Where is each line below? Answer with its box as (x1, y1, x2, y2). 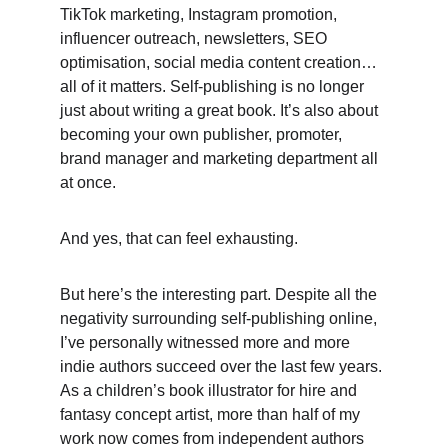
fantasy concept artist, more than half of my (60, 406, 364, 423)
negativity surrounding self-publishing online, (60, 310, 381, 327)
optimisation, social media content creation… (60, 54, 381, 71)
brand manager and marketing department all (60, 150, 382, 167)
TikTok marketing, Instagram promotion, (60, 6, 341, 23)
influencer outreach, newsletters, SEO (60, 30, 331, 47)
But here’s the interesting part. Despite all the (60, 286, 381, 303)
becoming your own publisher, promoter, (60, 126, 346, 143)
